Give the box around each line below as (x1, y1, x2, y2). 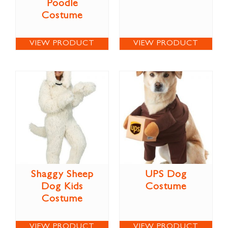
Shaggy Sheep (31, 169, 94, 180)
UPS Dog (145, 169, 187, 180)
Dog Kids (41, 182, 83, 192)
